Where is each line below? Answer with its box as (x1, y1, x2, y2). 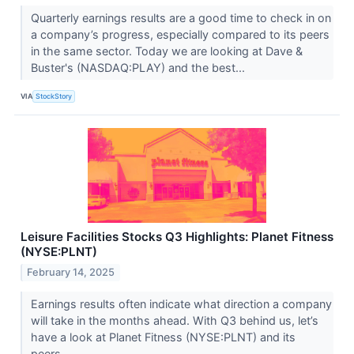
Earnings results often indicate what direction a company (30, 297, 332, 311)
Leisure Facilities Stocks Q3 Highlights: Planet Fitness (21, 229, 333, 245)
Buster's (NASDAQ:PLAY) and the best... (30, 61, 248, 75)
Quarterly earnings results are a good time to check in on (30, 11, 331, 25)
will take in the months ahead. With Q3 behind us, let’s (30, 314, 318, 328)
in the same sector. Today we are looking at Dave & (30, 44, 303, 58)
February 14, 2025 (27, 266, 115, 279)
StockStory (36, 91, 73, 100)
